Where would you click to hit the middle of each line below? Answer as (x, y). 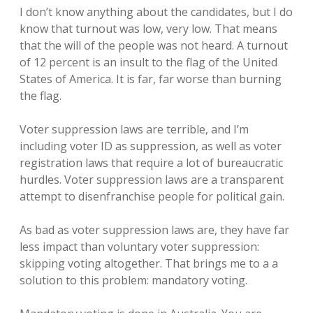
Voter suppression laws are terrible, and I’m (134, 129)
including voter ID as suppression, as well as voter (151, 146)
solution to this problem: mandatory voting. (133, 280)
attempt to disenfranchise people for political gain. (152, 196)
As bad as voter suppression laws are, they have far (154, 230)
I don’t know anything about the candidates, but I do (156, 12)
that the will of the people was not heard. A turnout (154, 45)
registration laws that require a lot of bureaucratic (151, 163)
